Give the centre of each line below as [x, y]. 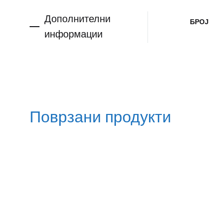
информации [74, 34]
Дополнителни [77, 18]
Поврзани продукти [100, 117]
